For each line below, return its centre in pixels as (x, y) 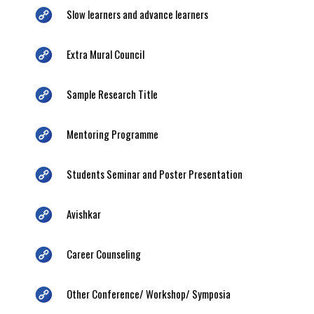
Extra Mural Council (105, 54)
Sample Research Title (112, 94)
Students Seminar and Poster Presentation (155, 173)
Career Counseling (104, 253)
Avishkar (84, 213)
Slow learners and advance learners (137, 14)
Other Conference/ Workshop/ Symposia (149, 293)
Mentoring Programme (112, 134)
